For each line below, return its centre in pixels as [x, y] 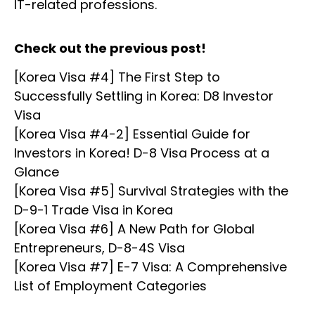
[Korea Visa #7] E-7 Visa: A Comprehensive [150, 266]
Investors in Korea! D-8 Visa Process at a [142, 153]
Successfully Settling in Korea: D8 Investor [144, 96]
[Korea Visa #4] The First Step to [117, 77]
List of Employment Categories [110, 285]
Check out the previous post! [110, 48]
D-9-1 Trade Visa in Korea [94, 210]
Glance [37, 172]
